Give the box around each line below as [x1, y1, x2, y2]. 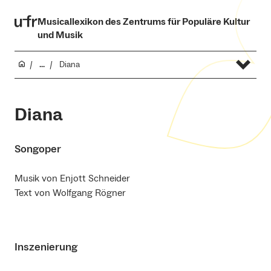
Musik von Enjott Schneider [15, 172, 130, 184]
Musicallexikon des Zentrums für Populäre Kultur [37, 16, 250, 28]
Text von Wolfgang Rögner [15, 186, 126, 199]
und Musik [37, 29, 83, 41]
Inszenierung [15, 240, 77, 254]
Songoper [15, 142, 61, 157]
